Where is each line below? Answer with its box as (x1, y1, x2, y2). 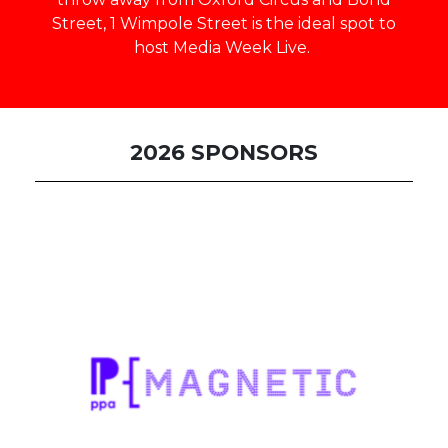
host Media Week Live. (134, 38, 314, 57)
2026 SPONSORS (130, 139, 318, 165)
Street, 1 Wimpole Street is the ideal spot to (52, 14, 396, 33)
